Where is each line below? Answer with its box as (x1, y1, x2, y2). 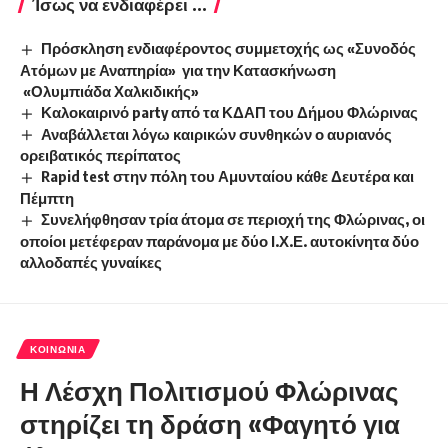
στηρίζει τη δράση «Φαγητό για (20, 407, 400, 441)
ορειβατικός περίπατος (20, 146, 181, 165)
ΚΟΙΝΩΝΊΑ (30, 343, 86, 356)
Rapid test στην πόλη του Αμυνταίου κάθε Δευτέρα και (41, 167, 415, 186)
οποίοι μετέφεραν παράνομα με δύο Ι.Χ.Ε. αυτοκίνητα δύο (20, 232, 419, 251)
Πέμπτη (20, 189, 74, 208)
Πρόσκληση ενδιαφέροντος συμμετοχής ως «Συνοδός (41, 38, 417, 57)
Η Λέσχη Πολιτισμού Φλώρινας (20, 374, 399, 408)
